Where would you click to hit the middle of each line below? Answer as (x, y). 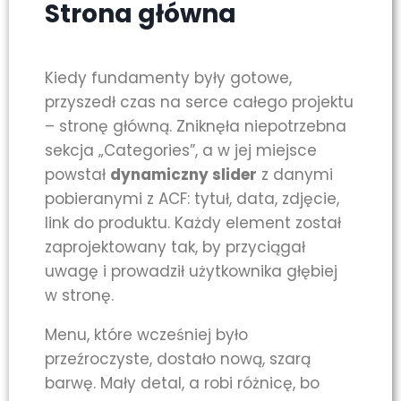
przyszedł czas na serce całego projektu (199, 102)
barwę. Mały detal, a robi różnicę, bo (182, 384)
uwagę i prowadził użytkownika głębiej (191, 272)
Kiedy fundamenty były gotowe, (168, 78)
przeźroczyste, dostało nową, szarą (178, 359)
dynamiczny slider (183, 175)
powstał (77, 175)
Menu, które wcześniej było (146, 335)
